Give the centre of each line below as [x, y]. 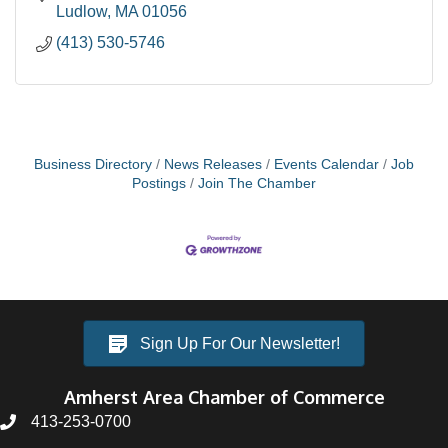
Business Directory [93, 164]
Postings [159, 183]
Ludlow [81, 11]
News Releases [213, 164]
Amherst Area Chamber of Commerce [224, 397]
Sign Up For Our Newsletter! [240, 344]
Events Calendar [326, 164]
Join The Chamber [257, 183]
